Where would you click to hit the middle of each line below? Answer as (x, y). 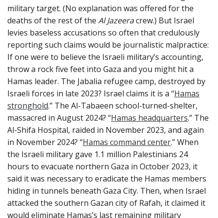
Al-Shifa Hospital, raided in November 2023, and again (106, 130)
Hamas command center (127, 142)
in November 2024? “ (45, 142)
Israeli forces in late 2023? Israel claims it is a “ (91, 93)
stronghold (28, 105)
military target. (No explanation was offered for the (100, 8)
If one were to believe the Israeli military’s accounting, (105, 57)
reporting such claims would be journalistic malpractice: (108, 45)
